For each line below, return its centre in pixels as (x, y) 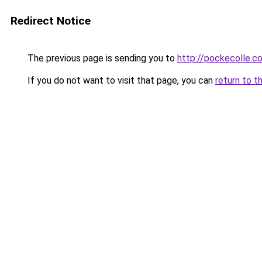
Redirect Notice (51, 21)
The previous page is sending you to (101, 58)
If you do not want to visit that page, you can (120, 80)
